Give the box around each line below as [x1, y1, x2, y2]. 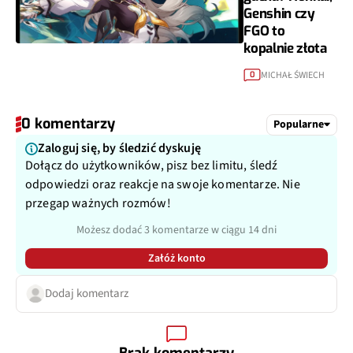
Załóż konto [147, 251, 206, 267]
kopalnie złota [243, 39, 327, 58]
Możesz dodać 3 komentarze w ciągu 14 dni [76, 222, 277, 239]
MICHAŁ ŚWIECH [261, 68, 325, 82]
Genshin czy [243, 4, 315, 23]
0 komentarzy [21, 114, 115, 134]
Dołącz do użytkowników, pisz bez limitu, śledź [25, 157, 278, 175]
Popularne [273, 116, 324, 132]
